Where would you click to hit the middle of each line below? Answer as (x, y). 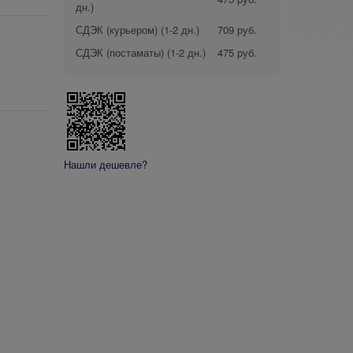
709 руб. (237, 29)
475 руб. (237, 52)
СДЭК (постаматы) (120, 52)
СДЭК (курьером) (117, 29)
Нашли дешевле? (106, 164)
